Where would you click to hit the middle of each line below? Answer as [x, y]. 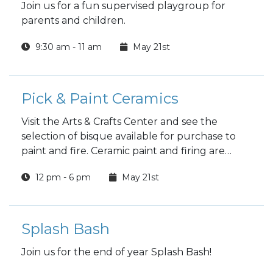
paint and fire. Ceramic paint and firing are [123, 151]
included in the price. [74, 165]
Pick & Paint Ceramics [100, 98]
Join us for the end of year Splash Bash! [116, 252]
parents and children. [73, 20]
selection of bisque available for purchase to [129, 136]
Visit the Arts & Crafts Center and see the [119, 122]
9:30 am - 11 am [67, 47]
